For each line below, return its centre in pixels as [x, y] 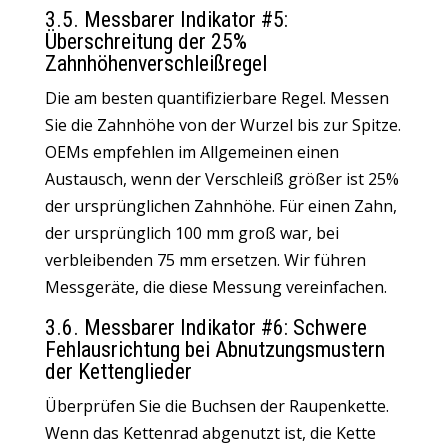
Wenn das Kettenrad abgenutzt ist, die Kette [210, 433]
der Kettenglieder [118, 371]
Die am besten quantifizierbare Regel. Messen [216, 98]
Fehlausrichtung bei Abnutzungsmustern [214, 349]
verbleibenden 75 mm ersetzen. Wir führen [205, 260]
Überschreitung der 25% [145, 41]
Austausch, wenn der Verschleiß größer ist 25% [221, 179]
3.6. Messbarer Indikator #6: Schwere [205, 327]
